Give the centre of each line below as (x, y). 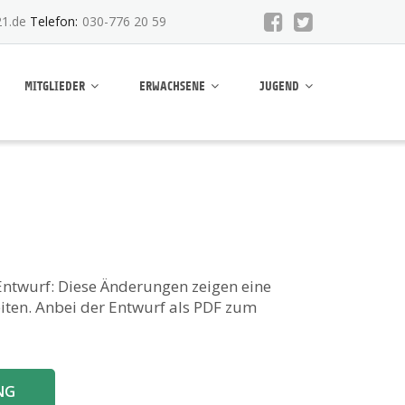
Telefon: (52, 21)
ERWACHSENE (172, 86)
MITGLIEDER (55, 86)
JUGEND (279, 86)
